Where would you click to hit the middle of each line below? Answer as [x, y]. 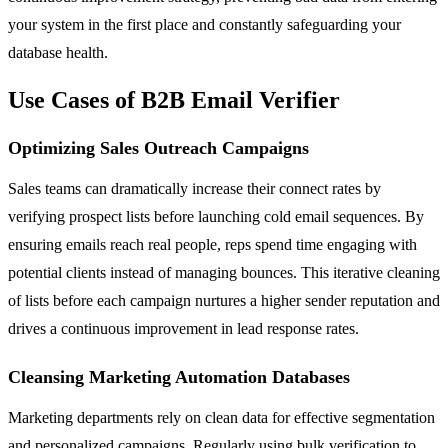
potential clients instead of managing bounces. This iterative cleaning [224, 272]
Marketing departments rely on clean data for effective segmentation [221, 417]
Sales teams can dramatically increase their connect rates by [194, 188]
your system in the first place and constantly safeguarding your [204, 24]
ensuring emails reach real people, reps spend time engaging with [212, 244]
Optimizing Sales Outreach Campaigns [158, 147]
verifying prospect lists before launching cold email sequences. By [216, 216]
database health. [58, 52]
